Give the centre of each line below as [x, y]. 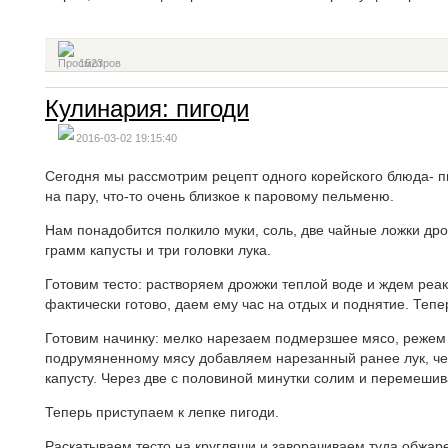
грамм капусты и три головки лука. [158, 250]
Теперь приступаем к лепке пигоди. [162, 412]
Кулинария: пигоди [147, 108]
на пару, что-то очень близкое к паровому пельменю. [219, 196]
